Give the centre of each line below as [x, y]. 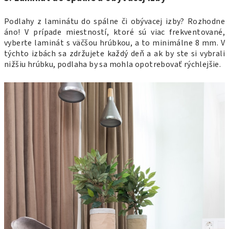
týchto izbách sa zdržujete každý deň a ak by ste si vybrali [114, 53]
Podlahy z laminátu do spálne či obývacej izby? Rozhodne [114, 21]
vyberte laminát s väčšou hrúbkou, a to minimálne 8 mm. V [114, 43]
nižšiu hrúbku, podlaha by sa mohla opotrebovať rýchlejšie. [113, 64]
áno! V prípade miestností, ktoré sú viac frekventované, [114, 32]
